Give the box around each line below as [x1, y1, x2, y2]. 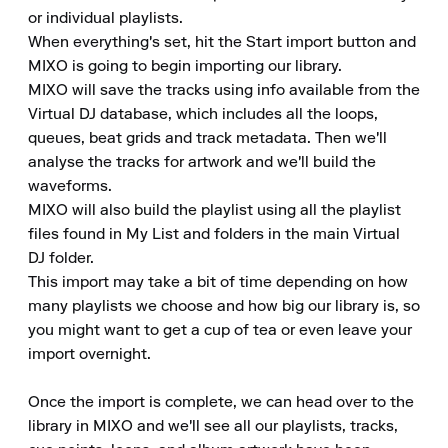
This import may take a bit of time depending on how [28, 275, 408, 291]
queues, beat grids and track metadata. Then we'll [28, 131, 387, 147]
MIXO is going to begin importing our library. [28, 59, 342, 75]
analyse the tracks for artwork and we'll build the [28, 155, 376, 171]
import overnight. [28, 347, 151, 363]
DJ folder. [28, 251, 94, 267]
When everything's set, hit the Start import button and [28, 35, 416, 51]
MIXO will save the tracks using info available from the [28, 83, 420, 99]
